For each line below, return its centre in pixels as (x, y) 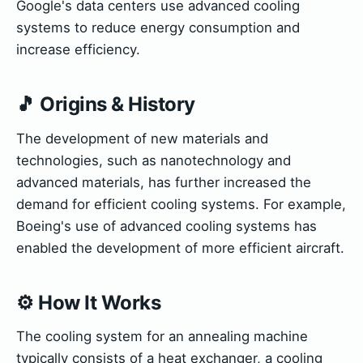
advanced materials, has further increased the (164, 182)
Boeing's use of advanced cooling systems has (167, 226)
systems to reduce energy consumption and (158, 28)
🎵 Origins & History (106, 105)
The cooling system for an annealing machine (162, 336)
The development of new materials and (142, 138)
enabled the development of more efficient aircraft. (180, 248)
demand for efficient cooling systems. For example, (181, 204)
